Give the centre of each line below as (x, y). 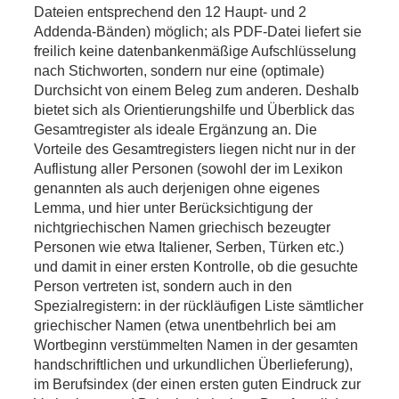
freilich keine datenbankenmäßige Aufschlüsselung (195, 50)
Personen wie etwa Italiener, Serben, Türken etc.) (189, 246)
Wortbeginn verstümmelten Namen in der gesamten (196, 344)
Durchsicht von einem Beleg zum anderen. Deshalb (197, 90)
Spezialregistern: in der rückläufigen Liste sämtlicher (199, 305)
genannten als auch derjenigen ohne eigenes (177, 187)
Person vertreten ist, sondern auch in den (163, 285)
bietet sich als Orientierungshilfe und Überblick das (195, 109)
